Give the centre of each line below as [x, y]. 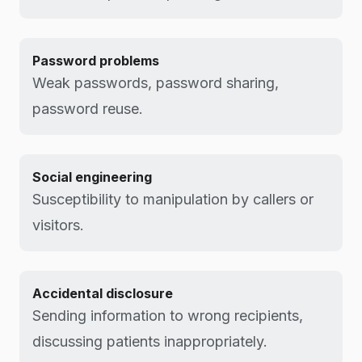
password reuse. [88, 109]
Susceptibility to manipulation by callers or [173, 199]
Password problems [96, 61]
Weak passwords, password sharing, [156, 83]
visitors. [58, 225]
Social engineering [92, 177]
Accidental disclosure [103, 293]
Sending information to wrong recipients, [168, 316]
